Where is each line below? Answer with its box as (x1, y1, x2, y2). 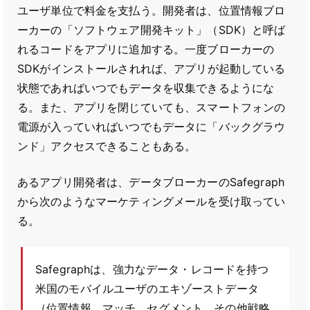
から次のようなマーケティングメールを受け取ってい (17, 194, 286, 208)
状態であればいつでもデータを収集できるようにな (17, 81, 275, 95)
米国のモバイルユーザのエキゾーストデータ (35, 282, 259, 295)
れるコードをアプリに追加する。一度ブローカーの (17, 42, 275, 56)
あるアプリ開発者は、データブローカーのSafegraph (17, 175, 284, 189)
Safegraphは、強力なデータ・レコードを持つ (35, 262, 269, 276)
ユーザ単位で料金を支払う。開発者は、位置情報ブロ (17, 3, 286, 17)
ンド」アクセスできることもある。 (17, 139, 197, 153)
